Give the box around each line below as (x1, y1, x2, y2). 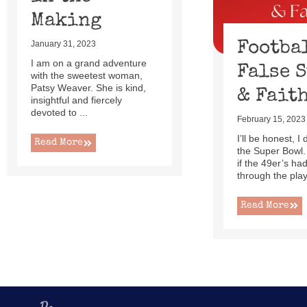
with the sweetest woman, (31, 70, 143, 82)
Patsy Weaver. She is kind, (31, 82, 146, 94)
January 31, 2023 (31, 39, 96, 49)
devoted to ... (31, 107, 88, 119)
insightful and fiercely (31, 95, 122, 106)
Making (31, 12, 101, 32)
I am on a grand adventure (31, 58, 147, 69)
